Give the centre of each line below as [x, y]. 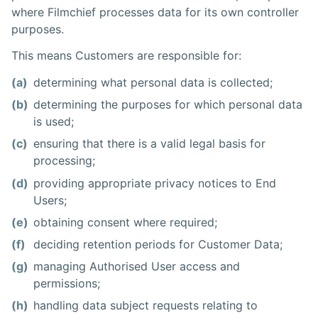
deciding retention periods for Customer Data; [158, 244]
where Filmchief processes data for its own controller [155, 12]
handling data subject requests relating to [146, 306]
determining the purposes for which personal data [168, 105]
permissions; [67, 284]
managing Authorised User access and [137, 267]
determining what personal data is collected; [153, 83]
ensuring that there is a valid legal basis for [150, 144]
